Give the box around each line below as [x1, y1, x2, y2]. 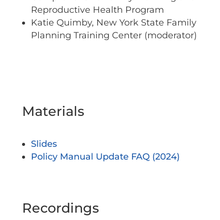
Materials [22, 103, 84, 119]
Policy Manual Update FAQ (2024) [30, 151, 180, 162]
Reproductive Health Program [30, 4, 164, 15]
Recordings [22, 200, 99, 216]
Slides [30, 138, 57, 149]
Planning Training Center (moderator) [30, 30, 197, 41]
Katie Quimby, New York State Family [30, 17, 196, 28]
